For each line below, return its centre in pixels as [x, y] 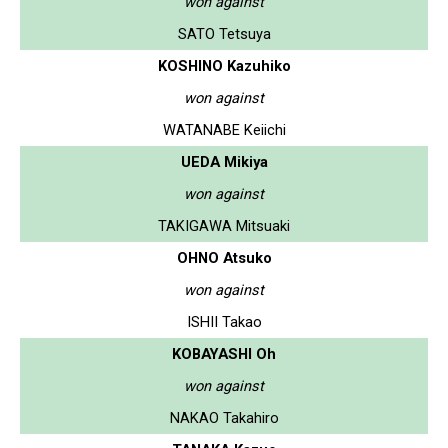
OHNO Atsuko [224, 257]
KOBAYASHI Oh [224, 353]
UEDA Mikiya [224, 161]
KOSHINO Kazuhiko [224, 65]
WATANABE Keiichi [224, 129]
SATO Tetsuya [224, 33]
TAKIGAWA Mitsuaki [224, 225]
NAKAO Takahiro [224, 417]
